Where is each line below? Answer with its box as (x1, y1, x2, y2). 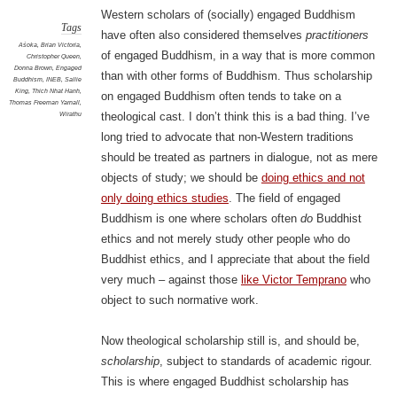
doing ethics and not (261, 171, 365, 185)
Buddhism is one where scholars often (100, 212, 300, 226)
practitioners (305, 28, 369, 43)
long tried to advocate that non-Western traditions (100, 130, 354, 144)
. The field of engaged (228, 191, 340, 206)
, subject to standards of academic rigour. (159, 354, 372, 369)
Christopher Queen (26, 52, 80, 61)
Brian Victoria (40, 41, 80, 50)
